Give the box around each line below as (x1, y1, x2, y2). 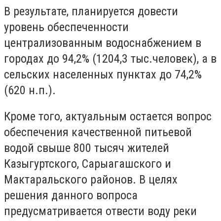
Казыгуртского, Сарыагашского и (4, 157, 171, 171)
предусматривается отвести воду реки (4, 204, 197, 219)
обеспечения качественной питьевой (4, 125, 192, 140)
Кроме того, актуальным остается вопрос (4, 110, 212, 124)
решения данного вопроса (4, 188, 138, 203)
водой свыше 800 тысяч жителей (4, 141, 169, 155)
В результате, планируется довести (4, 4, 178, 18)
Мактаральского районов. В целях (4, 173, 178, 187)
